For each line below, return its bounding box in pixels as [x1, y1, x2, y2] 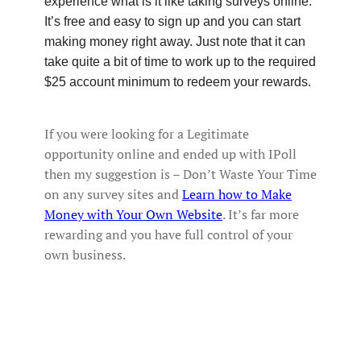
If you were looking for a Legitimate [44, 124, 249, 143]
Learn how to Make [182, 185, 292, 203]
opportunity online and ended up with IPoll [44, 144, 297, 163]
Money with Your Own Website [44, 205, 222, 223]
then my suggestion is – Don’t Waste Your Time [44, 164, 317, 183]
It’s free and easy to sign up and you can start [44, 14, 301, 28]
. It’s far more [222, 205, 299, 223]
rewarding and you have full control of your [44, 225, 293, 243]
